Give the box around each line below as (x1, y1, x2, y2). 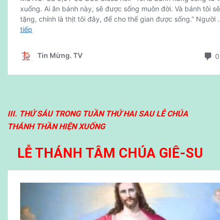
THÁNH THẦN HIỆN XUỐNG (7, 122, 105, 132)
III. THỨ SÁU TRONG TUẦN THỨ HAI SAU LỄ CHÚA (7, 109, 188, 119)
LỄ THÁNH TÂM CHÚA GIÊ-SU (17, 145, 203, 161)
